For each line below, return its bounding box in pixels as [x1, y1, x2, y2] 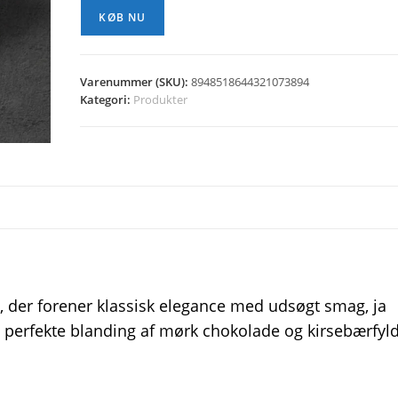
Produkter [133, 92, 188, 107]
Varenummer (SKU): [80, 74, 192, 90]
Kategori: [80, 92, 134, 107]
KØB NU [99, 10, 147, 25]
